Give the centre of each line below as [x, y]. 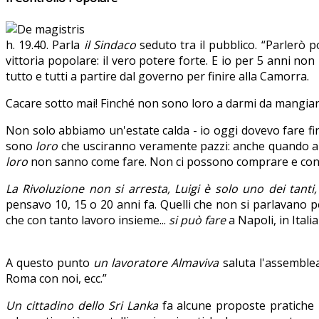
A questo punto [50, 262]
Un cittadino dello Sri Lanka [82, 305]
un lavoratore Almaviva [156, 262]
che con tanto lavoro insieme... [87, 220]
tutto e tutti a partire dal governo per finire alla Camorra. [157, 76]
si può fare [197, 220]
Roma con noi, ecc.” [56, 278]
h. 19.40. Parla [45, 45]
